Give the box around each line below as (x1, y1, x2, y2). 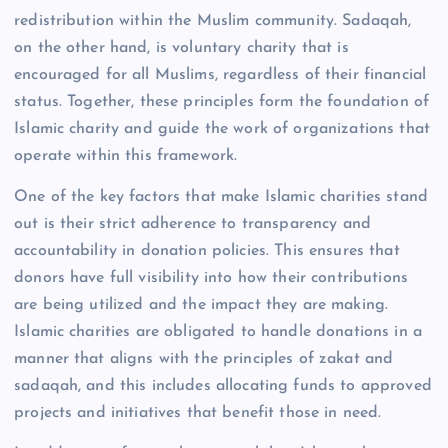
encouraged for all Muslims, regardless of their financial (14, 67, 427, 84)
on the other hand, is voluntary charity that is (14, 40, 349, 57)
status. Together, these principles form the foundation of (14, 94, 430, 111)
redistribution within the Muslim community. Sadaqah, (14, 13, 412, 30)
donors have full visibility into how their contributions (14, 270, 408, 287)
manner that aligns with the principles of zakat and (14, 351, 394, 368)
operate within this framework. (14, 148, 238, 165)
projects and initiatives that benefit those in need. (14, 405, 382, 422)
